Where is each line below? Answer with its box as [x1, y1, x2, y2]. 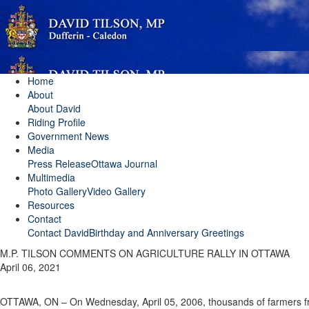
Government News [28, 129, 109, 143]
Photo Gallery [28, 184, 87, 198]
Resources [28, 198, 74, 212]
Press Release [28, 157, 91, 170]
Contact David [28, 226, 89, 239]
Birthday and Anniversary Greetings [89, 226, 244, 239]
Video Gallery [87, 184, 146, 198]
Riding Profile [28, 115, 86, 129]
